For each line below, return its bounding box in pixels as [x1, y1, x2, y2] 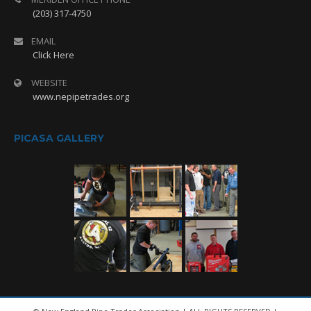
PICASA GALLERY [14, 132, 104, 145]
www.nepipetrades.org [33, 90, 129, 103]
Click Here [33, 49, 74, 62]
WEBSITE [31, 76, 67, 90]
